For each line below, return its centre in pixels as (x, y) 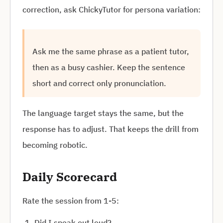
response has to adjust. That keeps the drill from (111, 129)
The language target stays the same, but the (103, 113)
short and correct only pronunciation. (99, 83)
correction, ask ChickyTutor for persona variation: (111, 9)
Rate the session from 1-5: (71, 201)
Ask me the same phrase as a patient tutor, (111, 51)
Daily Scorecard (70, 177)
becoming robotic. (55, 145)
